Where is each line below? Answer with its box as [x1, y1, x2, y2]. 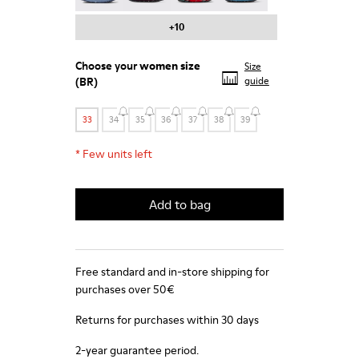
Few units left [83, 146, 152, 162]
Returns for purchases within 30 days [75, 312, 259, 328]
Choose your [75, 58, 139, 74]
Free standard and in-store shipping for [75, 264, 269, 280]
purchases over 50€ [75, 281, 175, 297]
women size [139, 58, 200, 74]
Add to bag [148, 196, 211, 213]
